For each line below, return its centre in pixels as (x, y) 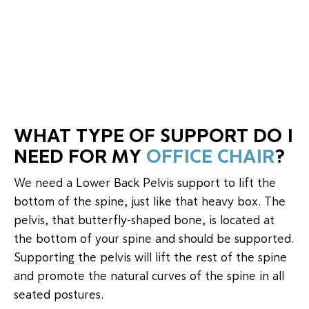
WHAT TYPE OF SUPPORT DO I (153, 134)
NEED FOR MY (80, 155)
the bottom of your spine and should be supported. (154, 238)
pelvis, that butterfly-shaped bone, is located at (144, 219)
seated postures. (59, 294)
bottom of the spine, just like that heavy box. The (150, 201)
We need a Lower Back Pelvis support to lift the (145, 182)
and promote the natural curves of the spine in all (149, 275)
